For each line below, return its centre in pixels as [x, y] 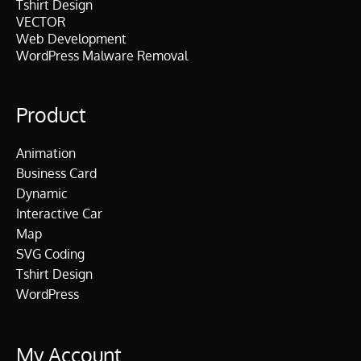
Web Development [71, 39]
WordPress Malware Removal [102, 56]
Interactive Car [59, 214]
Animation [46, 154]
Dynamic [42, 194]
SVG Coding [50, 254]
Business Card [56, 174]
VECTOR [41, 22]
